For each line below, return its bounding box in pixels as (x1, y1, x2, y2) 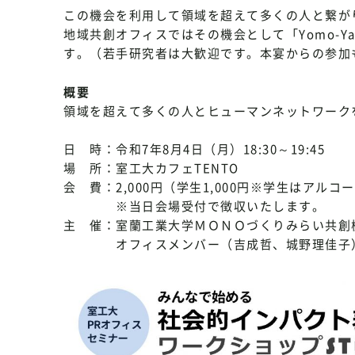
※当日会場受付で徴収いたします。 (63, 197, 325, 215)
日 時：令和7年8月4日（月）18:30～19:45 (63, 140, 325, 158)
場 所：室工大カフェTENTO (63, 159, 239, 177)
